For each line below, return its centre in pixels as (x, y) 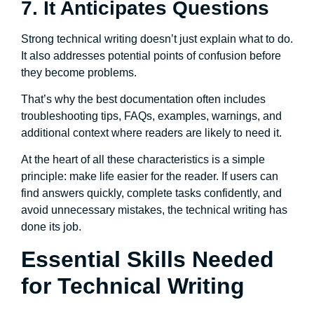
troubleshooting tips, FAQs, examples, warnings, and (151, 116)
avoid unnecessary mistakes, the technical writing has (154, 210)
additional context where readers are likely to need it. (151, 132)
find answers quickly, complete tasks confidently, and (151, 193)
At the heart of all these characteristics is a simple (143, 160)
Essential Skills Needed (148, 259)
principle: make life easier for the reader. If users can (150, 177)
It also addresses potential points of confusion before (151, 55)
